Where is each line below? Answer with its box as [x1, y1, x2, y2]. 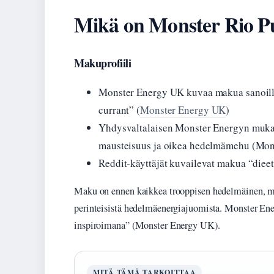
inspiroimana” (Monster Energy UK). [74, 218, 220, 232]
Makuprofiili [74, 55, 131, 72]
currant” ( [98, 103, 141, 117]
